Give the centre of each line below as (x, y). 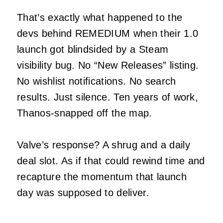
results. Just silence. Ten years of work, (108, 97)
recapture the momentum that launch (102, 176)
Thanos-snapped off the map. (85, 113)
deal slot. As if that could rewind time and (111, 161)
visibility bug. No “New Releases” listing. (108, 65)
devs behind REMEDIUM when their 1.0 (108, 33)
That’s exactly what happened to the (100, 17)
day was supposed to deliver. (83, 192)
